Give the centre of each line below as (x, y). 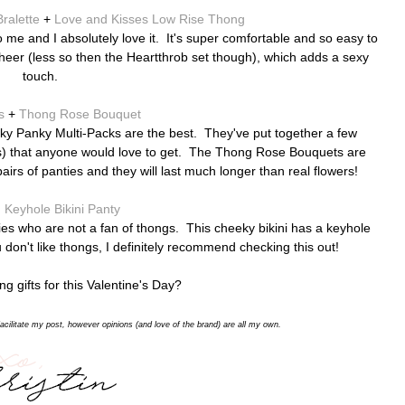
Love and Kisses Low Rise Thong (149, 19)
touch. (40, 76)
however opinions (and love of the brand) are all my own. (174, 325)
